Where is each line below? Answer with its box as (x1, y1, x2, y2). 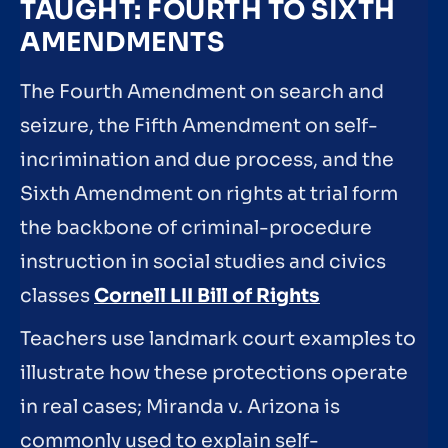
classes (20, 283, 94, 308)
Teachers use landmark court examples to (20, 327, 416, 352)
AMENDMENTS (20, 25, 224, 59)
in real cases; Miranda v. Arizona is (20, 395, 340, 420)
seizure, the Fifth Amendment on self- (20, 113, 378, 138)
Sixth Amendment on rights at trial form (20, 181, 398, 206)
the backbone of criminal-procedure (20, 215, 372, 240)
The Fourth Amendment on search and (20, 79, 384, 104)
